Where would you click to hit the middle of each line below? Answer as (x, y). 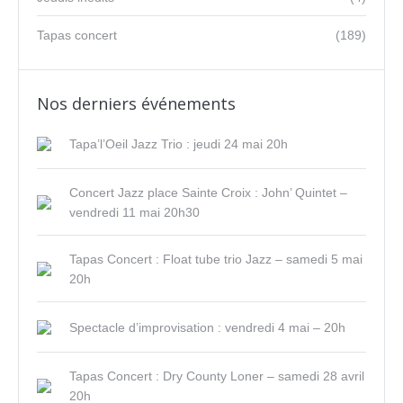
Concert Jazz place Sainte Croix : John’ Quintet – (208, 193)
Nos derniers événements (136, 103)
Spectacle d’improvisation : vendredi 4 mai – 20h (207, 327)
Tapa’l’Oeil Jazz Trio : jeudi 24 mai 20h (179, 144)
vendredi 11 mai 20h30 (134, 212)
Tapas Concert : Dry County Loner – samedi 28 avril (217, 376)
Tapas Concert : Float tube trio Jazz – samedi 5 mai (216, 259)
